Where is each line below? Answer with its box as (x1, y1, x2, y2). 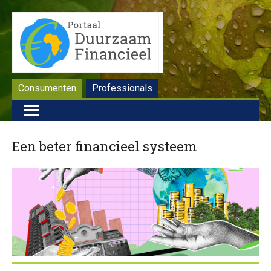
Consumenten (18, 82, 76, 94)
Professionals (92, 82, 152, 94)
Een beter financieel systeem (12, 137, 197, 155)
